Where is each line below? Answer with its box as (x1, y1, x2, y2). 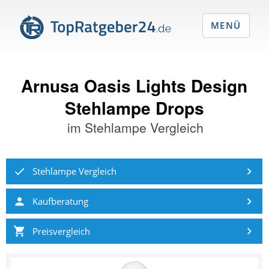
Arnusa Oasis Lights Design (21, 73, 248, 98)
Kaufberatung (32, 194, 88, 208)
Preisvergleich (32, 224, 90, 238)
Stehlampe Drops (64, 95, 204, 120)
